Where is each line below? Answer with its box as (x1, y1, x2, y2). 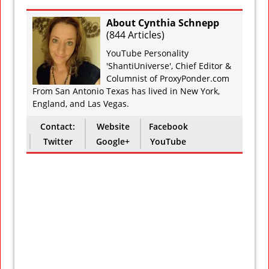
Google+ (96, 135, 130, 147)
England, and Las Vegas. (32, 97, 129, 109)
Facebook (148, 120, 188, 132)
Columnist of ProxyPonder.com (106, 72, 229, 84)
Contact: (40, 120, 75, 132)
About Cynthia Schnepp (106, 16, 219, 29)
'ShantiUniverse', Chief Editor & (106, 59, 231, 71)
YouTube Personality (106, 47, 189, 59)
